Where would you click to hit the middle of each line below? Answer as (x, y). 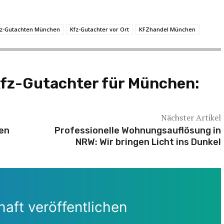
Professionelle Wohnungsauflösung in (137, 131)
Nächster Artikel (191, 118)
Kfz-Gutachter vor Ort (99, 29)
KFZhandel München (167, 29)
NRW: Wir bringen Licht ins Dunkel (148, 142)
